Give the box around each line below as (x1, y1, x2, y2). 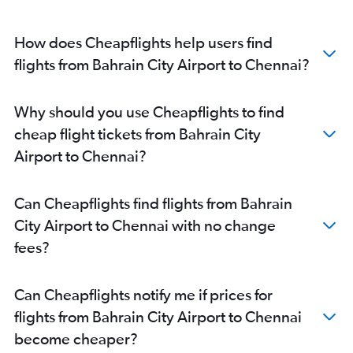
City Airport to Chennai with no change (14, 216, 276, 235)
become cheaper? (14, 329, 138, 348)
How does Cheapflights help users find (14, 33, 273, 52)
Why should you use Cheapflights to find (14, 102, 284, 121)
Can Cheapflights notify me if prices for (14, 285, 273, 304)
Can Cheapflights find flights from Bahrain (14, 194, 292, 213)
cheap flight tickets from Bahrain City (14, 124, 261, 143)
